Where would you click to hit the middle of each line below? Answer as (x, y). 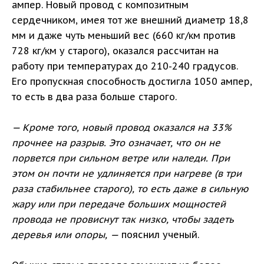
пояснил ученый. (159, 235)
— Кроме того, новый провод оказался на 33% (122, 128)
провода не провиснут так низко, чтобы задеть (123, 220)
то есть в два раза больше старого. (94, 97)
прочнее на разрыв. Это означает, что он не (116, 143)
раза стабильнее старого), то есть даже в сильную (130, 189)
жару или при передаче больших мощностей (119, 204)
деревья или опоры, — (65, 235)
